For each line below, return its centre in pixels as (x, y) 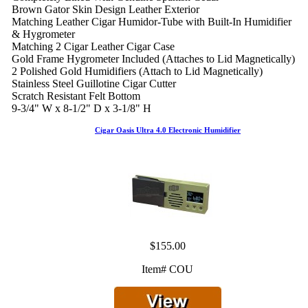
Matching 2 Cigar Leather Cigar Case (93, 47)
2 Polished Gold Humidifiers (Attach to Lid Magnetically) (137, 71)
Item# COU (168, 269)
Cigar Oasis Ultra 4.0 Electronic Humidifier (167, 130)
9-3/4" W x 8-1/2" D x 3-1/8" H (81, 109)
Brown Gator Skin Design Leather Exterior (105, 10)
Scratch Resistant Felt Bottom (76, 96)
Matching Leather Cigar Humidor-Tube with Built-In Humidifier (151, 22)
